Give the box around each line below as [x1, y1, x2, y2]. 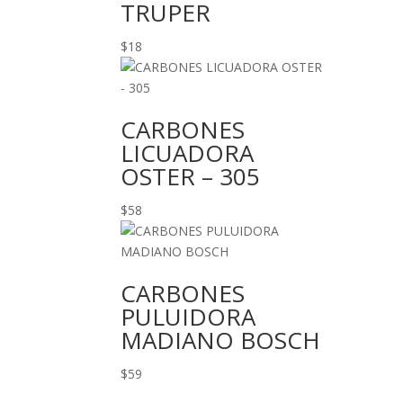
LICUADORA [121, 137, 255, 169]
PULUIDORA [121, 300, 256, 333]
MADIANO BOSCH [121, 324, 321, 356]
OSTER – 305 [121, 160, 261, 193]
